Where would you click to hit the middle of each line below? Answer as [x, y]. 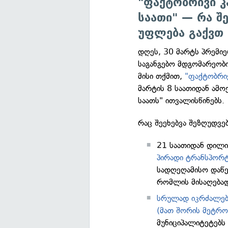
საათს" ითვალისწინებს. [181, 101]
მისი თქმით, [162, 76]
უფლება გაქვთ [181, 33]
